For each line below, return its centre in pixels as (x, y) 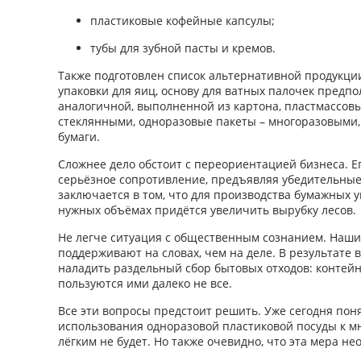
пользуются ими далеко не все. (145, 283)
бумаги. (79, 136)
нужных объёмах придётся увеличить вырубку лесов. (207, 210)
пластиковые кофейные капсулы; (183, 20)
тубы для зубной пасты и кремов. (183, 48)
